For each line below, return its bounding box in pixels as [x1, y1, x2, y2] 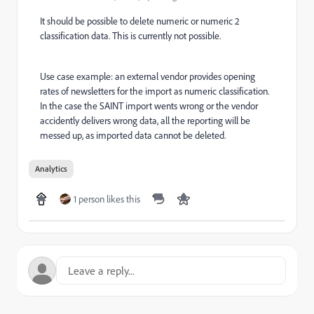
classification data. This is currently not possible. [40, 29, 221, 42]
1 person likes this [74, 193, 140, 205]
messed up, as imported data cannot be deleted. [40, 129, 226, 142]
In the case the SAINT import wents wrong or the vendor [40, 100, 258, 112]
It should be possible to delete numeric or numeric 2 [40, 15, 240, 27]
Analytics [35, 163, 67, 174]
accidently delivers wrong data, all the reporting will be [40, 114, 250, 127]
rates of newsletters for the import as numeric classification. [40, 85, 269, 97]
